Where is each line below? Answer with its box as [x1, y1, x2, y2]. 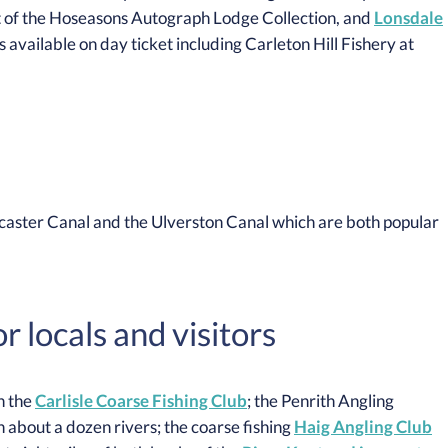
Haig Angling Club [294, 416, 432, 437]
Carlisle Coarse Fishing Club [35, 390, 247, 411]
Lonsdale [374, 7, 443, 28]
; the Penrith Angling [247, 390, 394, 411]
